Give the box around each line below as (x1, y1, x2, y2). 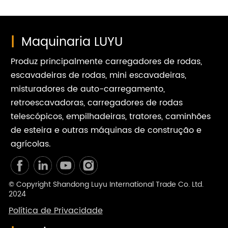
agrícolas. (10, 137, 51, 151)
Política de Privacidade (8, 204, 103, 217)
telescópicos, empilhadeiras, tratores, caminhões (10, 109, 211, 123)
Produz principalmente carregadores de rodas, (10, 54, 202, 68)
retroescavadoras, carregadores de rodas (10, 96, 183, 109)
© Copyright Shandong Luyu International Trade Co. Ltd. (8, 178, 206, 190)
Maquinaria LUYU (14, 32, 123, 53)
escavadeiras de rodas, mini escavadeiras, (10, 68, 186, 82)
